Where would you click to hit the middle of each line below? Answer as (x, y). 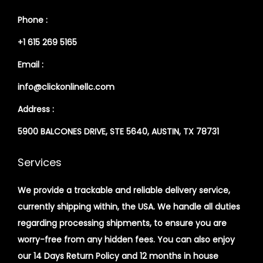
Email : (31, 65)
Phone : (33, 20)
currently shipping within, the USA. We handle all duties (129, 207)
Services (40, 163)
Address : (37, 109)
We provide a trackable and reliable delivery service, (124, 190)
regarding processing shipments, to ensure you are (122, 223)
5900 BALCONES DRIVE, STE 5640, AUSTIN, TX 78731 (118, 132)
